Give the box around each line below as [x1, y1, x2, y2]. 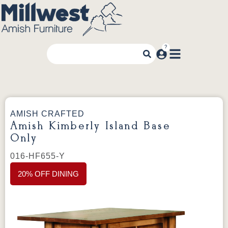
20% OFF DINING [18, 169, 79, 178]
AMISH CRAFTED [10, 109, 84, 118]
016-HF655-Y [10, 152, 65, 160]
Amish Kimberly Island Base [10, 120, 171, 132]
